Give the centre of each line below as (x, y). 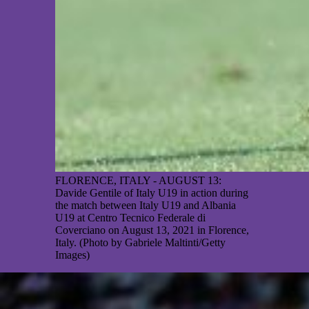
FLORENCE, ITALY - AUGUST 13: (138, 181)
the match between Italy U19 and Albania (146, 206)
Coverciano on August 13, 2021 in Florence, (152, 230)
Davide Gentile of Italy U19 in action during (152, 193)
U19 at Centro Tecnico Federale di (130, 218)
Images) (72, 255)
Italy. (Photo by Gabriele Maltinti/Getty (140, 243)
